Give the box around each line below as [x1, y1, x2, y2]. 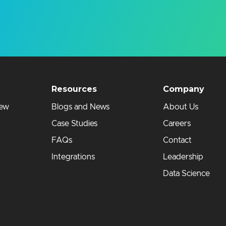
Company [163, 84, 205, 94]
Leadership [163, 152, 204, 161]
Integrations [51, 152, 95, 161]
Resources [51, 84, 97, 94]
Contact [163, 136, 192, 144]
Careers [163, 119, 191, 128]
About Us [163, 102, 199, 111]
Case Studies [51, 119, 97, 128]
